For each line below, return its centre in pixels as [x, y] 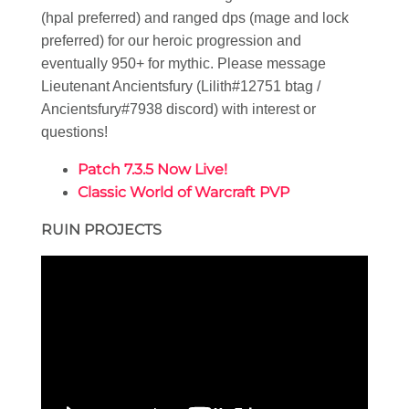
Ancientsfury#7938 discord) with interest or [178, 110]
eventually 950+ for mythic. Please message [184, 64]
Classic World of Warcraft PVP [184, 193]
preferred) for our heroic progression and [171, 41]
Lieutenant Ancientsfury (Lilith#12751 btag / [181, 87]
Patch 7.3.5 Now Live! [152, 170]
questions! [74, 132]
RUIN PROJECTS [101, 230]
